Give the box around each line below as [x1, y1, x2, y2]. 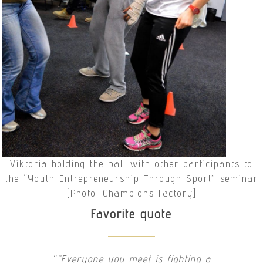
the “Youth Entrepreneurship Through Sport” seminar [5, 172, 258, 184]
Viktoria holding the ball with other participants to [10, 157, 253, 170]
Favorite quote [91, 206, 172, 221]
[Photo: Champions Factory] [66, 187, 197, 199]
